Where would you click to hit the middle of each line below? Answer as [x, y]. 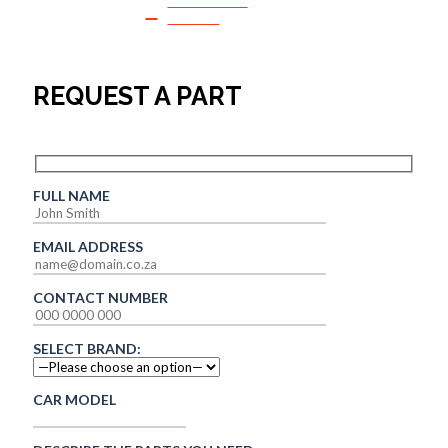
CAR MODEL [74, 399]
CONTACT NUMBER [100, 297]
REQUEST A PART [137, 95]
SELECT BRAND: [86, 348]
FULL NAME [71, 195]
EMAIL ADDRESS [87, 246]
